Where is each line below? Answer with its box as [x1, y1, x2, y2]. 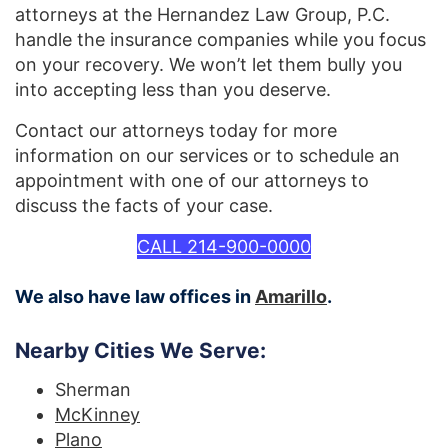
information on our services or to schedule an [15, 144, 400, 166]
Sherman [55, 378, 131, 400]
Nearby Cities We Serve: [15, 337, 266, 363]
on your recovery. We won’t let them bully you [15, 53, 402, 75]
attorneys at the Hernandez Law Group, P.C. [15, 3, 390, 25]
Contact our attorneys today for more [15, 119, 337, 141]
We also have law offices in [15, 285, 255, 307]
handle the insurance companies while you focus [15, 28, 426, 50]
